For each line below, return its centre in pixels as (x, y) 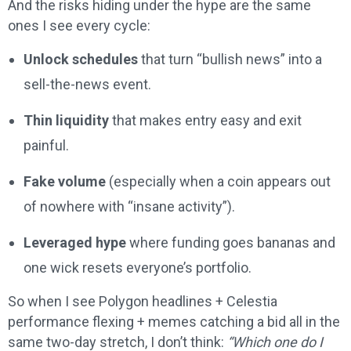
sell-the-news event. (87, 85)
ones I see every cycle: (79, 26)
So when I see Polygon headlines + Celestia (143, 302)
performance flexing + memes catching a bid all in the (174, 322)
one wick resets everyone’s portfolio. (138, 268)
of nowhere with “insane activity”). (129, 207)
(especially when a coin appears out (218, 182)
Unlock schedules (81, 60)
